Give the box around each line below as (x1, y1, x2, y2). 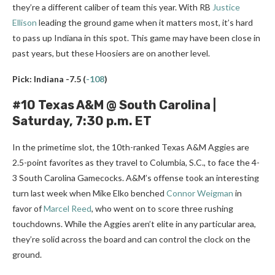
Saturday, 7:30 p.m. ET (12, 114, 152, 129)
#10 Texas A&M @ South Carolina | (12, 98, 216, 113)
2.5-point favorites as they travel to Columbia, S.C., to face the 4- (12, 157, 260, 168)
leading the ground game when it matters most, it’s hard (37, 17, 253, 28)
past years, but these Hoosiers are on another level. (12, 48, 210, 59)
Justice (212, 2, 240, 13)
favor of (12, 203, 44, 214)
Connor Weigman (166, 188, 233, 199)
